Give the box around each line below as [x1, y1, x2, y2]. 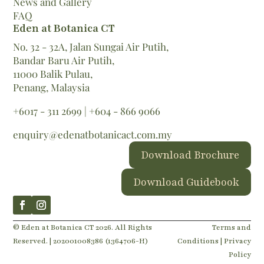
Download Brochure [140, 147, 239, 162]
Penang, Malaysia [13, 80, 90, 94]
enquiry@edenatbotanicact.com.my [13, 127, 173, 141]
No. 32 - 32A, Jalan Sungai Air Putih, [13, 39, 169, 53]
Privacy [223, 236, 251, 246]
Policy [228, 249, 251, 259]
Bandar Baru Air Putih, [13, 53, 115, 67]
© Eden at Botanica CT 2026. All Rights [13, 222, 153, 232]
